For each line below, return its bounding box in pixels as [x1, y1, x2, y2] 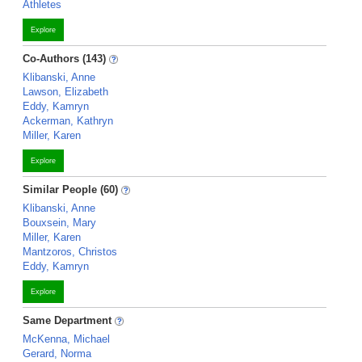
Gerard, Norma [23, 347, 91, 360]
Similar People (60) [23, 183, 118, 196]
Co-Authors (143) [23, 53, 106, 65]
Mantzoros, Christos [23, 246, 117, 258]
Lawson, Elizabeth [23, 86, 108, 98]
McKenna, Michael [23, 333, 110, 345]
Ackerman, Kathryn [23, 115, 113, 127]
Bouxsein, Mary [23, 217, 96, 229]
